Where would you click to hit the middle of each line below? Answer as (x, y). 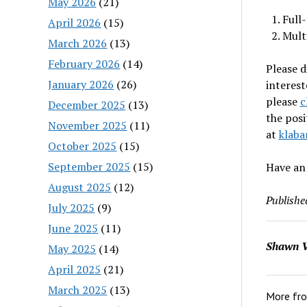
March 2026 (78, 43)
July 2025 (72, 207)
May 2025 (72, 248)
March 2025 (78, 290)
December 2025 (87, 105)
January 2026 (81, 84)
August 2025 (80, 187)
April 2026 (75, 22)
